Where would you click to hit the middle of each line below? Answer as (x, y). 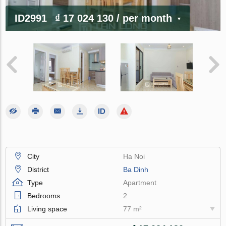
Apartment (140, 182)
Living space (47, 209)
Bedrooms (44, 195)
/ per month (145, 18)
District (38, 169)
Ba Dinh (136, 169)
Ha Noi (134, 156)
